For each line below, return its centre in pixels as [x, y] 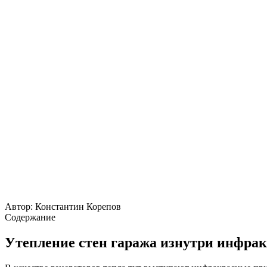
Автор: [19, 206]
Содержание [30, 217]
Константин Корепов [78, 206]
